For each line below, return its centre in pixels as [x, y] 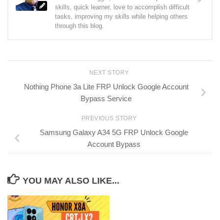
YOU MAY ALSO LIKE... [71, 180]
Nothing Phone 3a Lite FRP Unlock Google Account [106, 86]
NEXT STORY [110, 72]
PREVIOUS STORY [110, 119]
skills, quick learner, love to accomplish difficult [122, 7]
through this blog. [80, 26]
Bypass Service [106, 98]
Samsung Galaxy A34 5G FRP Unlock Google [114, 133]
